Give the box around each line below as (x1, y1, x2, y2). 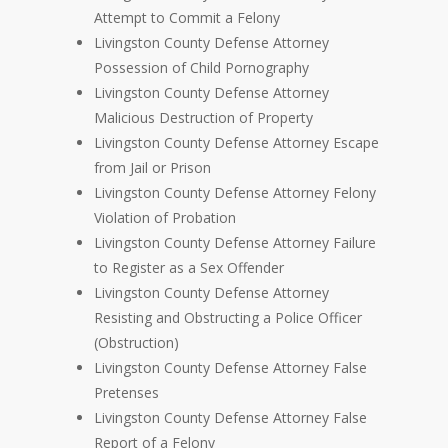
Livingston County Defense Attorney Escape (94, 133, 379, 153)
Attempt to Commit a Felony (94, 8, 280, 28)
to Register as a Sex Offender (94, 258, 284, 278)
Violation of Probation (94, 208, 236, 228)
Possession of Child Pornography (94, 58, 309, 78)
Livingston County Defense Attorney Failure (94, 233, 376, 253)
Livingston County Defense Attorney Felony (94, 183, 376, 203)
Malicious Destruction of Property (94, 108, 313, 128)
